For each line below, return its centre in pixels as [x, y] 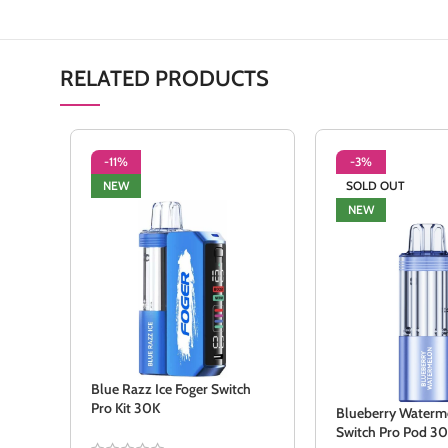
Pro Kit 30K [126, 408]
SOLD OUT [376, 185]
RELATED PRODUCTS [165, 78]
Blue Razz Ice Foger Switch [171, 389]
